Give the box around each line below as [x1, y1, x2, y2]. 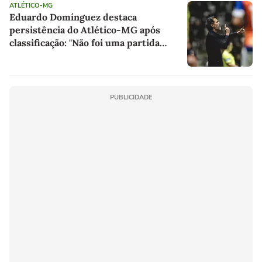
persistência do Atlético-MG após [9, 24, 160, 36]
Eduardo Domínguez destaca [9, 11, 137, 23]
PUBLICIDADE [110, 93, 152, 102]
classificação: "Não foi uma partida [9, 37, 160, 49]
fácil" [9, 50, 31, 62]
